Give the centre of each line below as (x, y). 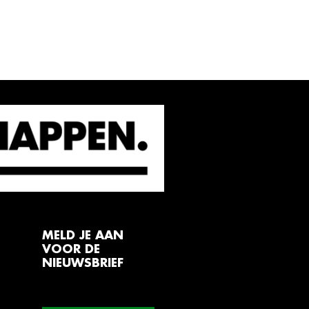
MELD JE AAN (83, 236)
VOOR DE (71, 249)
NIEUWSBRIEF (83, 263)
